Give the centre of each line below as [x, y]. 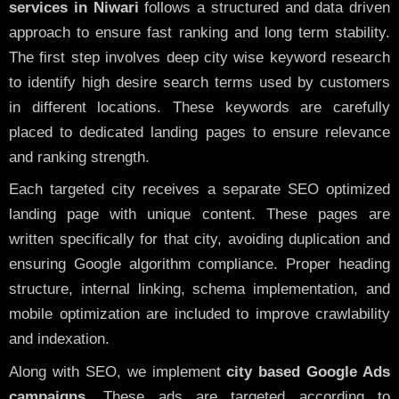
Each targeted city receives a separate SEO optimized [199, 190]
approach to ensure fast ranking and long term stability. [199, 32]
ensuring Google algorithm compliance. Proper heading [199, 265]
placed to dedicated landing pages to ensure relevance [199, 132]
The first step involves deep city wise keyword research [199, 57]
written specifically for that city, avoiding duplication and [199, 240]
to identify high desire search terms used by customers [199, 82]
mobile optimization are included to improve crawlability [199, 314]
